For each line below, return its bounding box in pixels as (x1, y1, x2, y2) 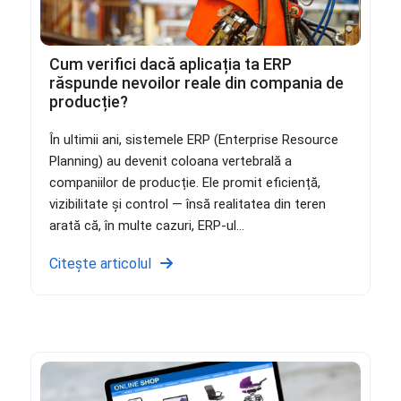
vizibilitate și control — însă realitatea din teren (48, 195, 326, 212)
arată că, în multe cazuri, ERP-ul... (48, 217, 244, 234)
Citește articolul (48, 254, 151, 272)
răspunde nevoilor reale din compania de (48, 73, 344, 92)
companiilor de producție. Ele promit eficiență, (48, 174, 320, 191)
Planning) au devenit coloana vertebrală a (48, 152, 292, 169)
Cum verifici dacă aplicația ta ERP (48, 54, 292, 73)
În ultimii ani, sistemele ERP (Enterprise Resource (48, 131, 338, 148)
